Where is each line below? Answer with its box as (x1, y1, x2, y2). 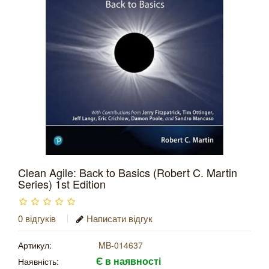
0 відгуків (18, 212, 56, 225)
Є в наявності (96, 254, 161, 268)
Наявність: (18, 255, 59, 267)
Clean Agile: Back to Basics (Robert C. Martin (18, 165, 237, 180)
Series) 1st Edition (18, 176, 106, 192)
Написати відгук (86, 212, 153, 225)
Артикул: (18, 239, 52, 251)
